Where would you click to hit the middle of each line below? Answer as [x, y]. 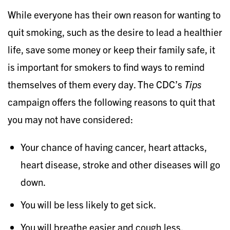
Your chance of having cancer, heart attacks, [114, 147]
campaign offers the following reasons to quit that [111, 101]
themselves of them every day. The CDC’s [95, 84]
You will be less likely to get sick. [88, 204]
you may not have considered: [70, 119]
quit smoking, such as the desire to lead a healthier [115, 32]
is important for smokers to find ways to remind [106, 66]
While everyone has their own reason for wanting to [114, 14]
